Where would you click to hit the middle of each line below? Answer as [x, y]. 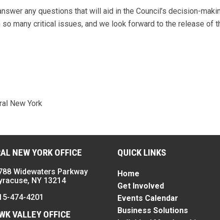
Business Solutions [153, 211]
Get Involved [141, 186]
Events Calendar [148, 198]
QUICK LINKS [142, 153]
